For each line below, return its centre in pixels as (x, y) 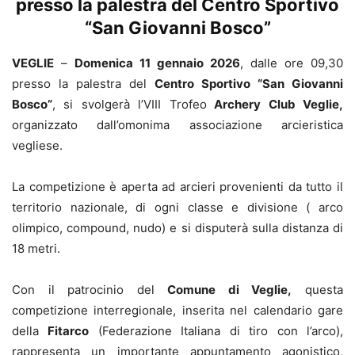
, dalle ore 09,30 (292, 63)
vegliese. (37, 145)
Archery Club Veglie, (275, 104)
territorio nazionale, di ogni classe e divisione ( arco (177, 207)
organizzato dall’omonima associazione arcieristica (177, 124)
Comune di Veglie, (230, 289)
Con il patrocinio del (90, 289)
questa (318, 289)
